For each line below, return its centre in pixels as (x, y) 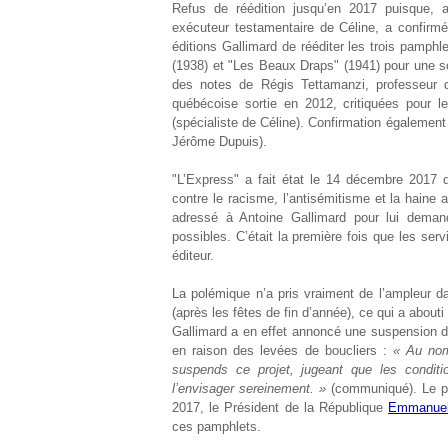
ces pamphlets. (216, 426)
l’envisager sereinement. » (249, 388)
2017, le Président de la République (280, 407)
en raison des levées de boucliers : (282, 350)
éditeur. (193, 255)
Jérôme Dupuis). (219, 141)
